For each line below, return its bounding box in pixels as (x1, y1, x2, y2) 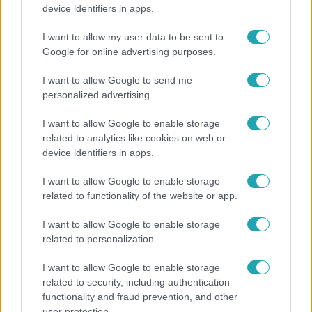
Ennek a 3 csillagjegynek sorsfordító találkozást (10, 231, 283, 244)
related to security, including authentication (42, 276, 230, 288)
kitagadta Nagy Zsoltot (10, 9, 145, 22)
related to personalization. (42, 233, 157, 244)
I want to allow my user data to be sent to (42, 31, 224, 42)
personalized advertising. (42, 89, 153, 100)
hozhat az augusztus (10, 247, 130, 260)
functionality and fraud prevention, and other (42, 291, 237, 302)
